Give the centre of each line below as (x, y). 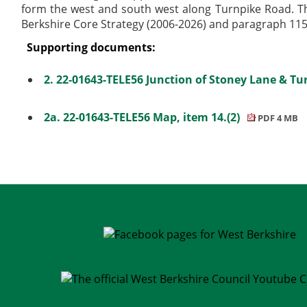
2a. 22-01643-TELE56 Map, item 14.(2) (144, 117)
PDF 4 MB (277, 118)
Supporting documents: (91, 47)
